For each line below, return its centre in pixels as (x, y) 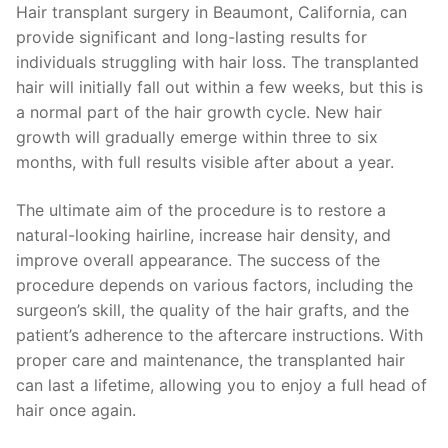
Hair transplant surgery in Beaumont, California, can (211, 12)
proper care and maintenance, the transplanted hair (210, 360)
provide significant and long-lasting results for (191, 37)
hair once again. (76, 410)
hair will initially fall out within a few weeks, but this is (219, 87)
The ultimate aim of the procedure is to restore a (201, 210)
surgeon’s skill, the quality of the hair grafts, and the (212, 310)
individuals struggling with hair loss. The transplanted (217, 62)
